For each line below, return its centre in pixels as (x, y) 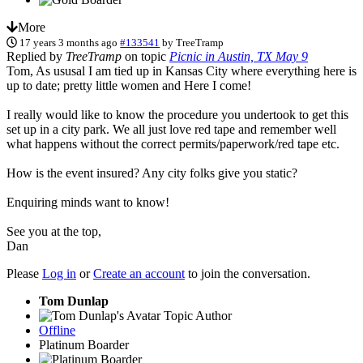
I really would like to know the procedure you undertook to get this (177, 114)
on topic (145, 56)
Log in (59, 273)
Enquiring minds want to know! (88, 202)
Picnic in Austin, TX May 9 (239, 56)
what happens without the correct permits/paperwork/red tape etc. (173, 143)
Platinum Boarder (84, 344)
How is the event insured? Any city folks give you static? (152, 173)
